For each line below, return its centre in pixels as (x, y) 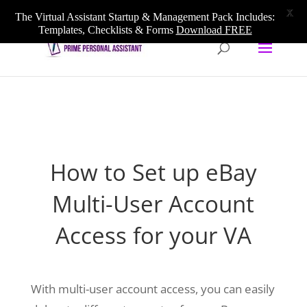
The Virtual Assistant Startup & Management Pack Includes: (145, 17)
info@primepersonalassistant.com (198, 11)
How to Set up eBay (153, 172)
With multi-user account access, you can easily (152, 289)
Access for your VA (153, 235)
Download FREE (214, 30)
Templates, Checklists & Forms (107, 30)
